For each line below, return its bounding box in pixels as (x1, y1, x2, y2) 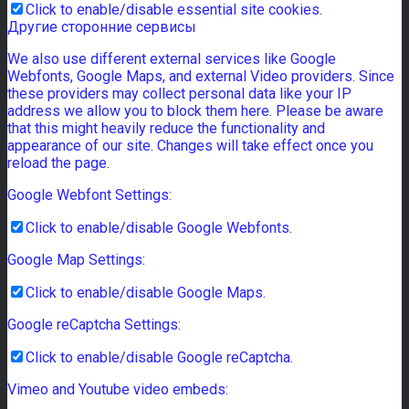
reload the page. (7, 154, 110, 173)
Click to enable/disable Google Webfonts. (26, 219, 292, 237)
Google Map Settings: (7, 251, 145, 269)
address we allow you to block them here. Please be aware (7, 102, 383, 121)
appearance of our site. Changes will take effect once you (7, 137, 373, 155)
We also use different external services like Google (7, 50, 336, 68)
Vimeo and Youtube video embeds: (7, 381, 228, 399)
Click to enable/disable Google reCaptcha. (26, 349, 293, 367)
